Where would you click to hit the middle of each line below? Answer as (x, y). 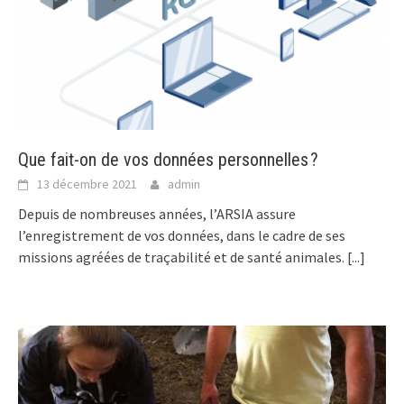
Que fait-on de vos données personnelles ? (168, 159)
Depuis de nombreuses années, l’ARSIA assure (157, 213)
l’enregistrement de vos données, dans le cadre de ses (182, 235)
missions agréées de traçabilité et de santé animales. (183, 257)
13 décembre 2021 (87, 184)
